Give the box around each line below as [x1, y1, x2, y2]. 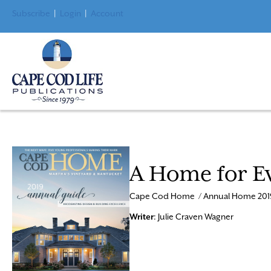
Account [91, 8, 123, 18]
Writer [129, 211, 154, 221]
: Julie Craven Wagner [153, 211, 233, 221]
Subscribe [12, 8, 50, 18]
